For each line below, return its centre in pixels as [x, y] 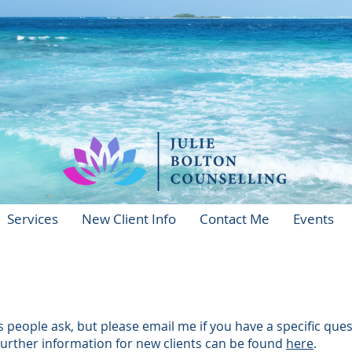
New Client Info [128, 219]
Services [32, 219]
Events [313, 219]
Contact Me [234, 219]
